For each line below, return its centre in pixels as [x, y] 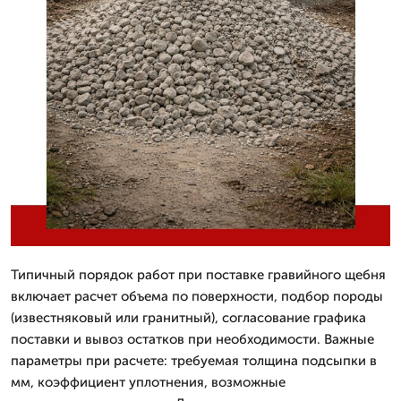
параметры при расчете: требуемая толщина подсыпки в [194, 360]
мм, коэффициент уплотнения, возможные [148, 382]
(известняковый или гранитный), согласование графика [188, 317]
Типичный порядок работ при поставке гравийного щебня [198, 274]
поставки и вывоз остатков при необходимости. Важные [192, 339]
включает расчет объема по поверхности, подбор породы [197, 296]
